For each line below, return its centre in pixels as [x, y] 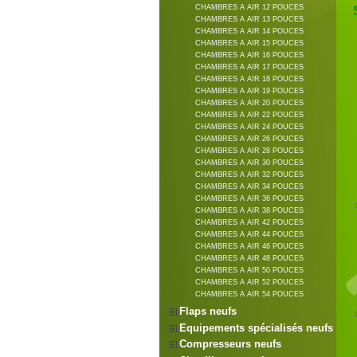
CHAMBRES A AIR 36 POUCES [249, 199]
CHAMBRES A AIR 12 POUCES [249, 8]
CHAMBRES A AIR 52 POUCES [249, 282]
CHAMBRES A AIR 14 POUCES [249, 31]
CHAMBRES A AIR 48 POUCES [249, 259]
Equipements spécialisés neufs [256, 328]
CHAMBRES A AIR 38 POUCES [249, 211]
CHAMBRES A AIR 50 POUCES [249, 271]
